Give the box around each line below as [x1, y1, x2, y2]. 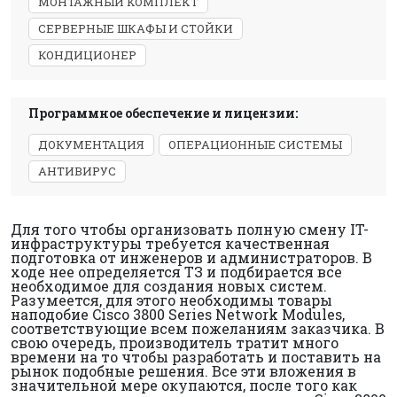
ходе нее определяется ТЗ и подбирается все [11, 262, 342, 281]
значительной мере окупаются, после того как [11, 376, 357, 394]
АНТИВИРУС [38, 163, 116, 179]
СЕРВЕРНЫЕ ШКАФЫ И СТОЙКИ [38, 20, 233, 36]
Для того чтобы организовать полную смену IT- [11, 220, 369, 238]
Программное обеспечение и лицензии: [28, 105, 298, 121]
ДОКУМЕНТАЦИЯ [38, 136, 144, 152]
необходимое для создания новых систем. [11, 276, 327, 295]
